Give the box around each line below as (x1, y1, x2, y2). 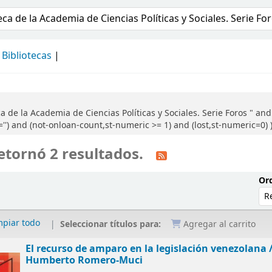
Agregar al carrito (181, 218, 256, 231)
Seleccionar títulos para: (60, 217, 164, 231)
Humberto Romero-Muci (25, 253, 143, 268)
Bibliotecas (2, 49, 52, 63)
